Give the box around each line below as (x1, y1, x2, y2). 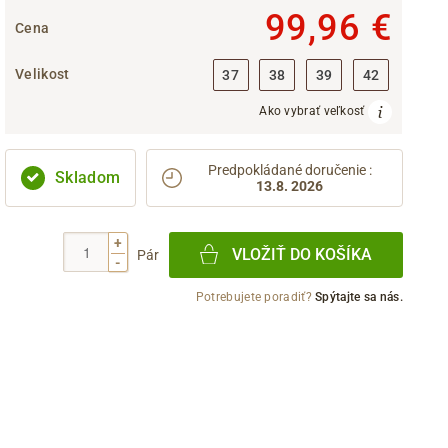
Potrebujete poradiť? (195, 289, 316, 304)
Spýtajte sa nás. (315, 289, 403, 304)
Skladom (55, 167, 121, 187)
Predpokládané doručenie (207, 161, 366, 178)
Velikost (15, 65, 70, 82)
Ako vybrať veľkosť (259, 104, 369, 119)
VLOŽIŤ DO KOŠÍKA (232, 245, 372, 265)
